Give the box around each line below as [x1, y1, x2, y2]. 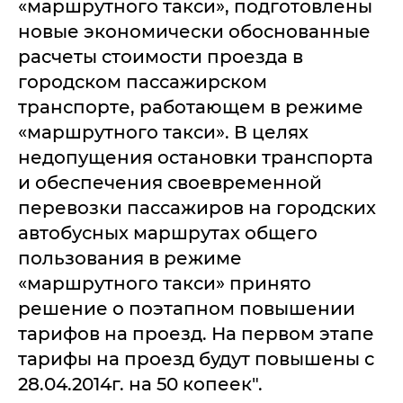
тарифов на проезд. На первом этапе [18, 323, 374, 345]
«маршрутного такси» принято [18, 273, 311, 294]
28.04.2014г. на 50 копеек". [18, 373, 267, 395]
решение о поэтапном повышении [18, 298, 355, 319]
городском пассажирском [18, 71, 267, 93]
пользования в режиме [18, 247, 242, 269]
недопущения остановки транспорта [18, 147, 373, 168]
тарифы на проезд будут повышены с [18, 348, 374, 370]
